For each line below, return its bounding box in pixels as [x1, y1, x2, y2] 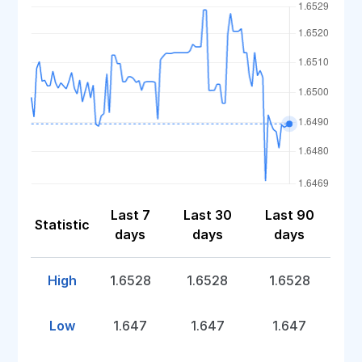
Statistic [35, 217, 90, 233]
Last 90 [264, 207, 314, 223]
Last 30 [183, 207, 232, 223]
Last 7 [110, 207, 150, 223]
